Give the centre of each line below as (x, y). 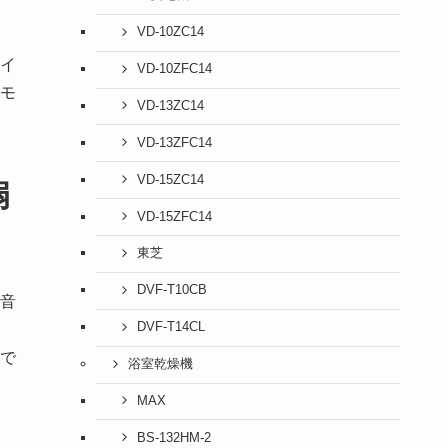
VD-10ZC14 (170, 32)
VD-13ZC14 (170, 105)
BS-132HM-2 (173, 437)
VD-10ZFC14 (174, 69)
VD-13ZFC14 (174, 142)
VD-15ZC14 (170, 179)
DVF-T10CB (171, 290)
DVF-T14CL (170, 327)
